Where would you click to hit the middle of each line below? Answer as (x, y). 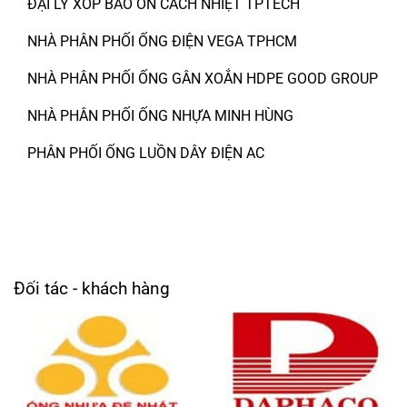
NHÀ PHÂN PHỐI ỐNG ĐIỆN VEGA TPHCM (162, 41)
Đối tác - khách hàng (92, 288)
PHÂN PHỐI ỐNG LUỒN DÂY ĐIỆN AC (146, 153)
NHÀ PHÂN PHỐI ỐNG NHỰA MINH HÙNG (160, 115)
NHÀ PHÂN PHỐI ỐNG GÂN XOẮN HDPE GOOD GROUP (203, 78)
